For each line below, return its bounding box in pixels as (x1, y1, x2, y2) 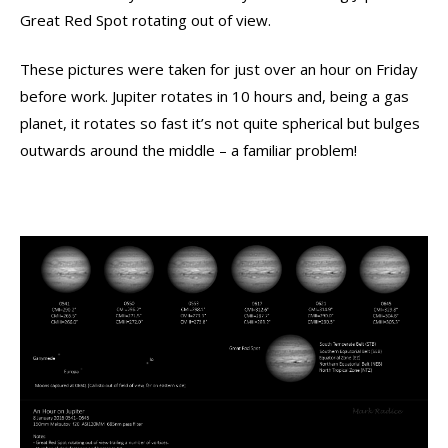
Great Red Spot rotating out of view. (20, 9, 271, 30)
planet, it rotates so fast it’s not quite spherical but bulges (20, 113, 420, 133)
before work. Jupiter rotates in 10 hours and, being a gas (20, 86, 409, 106)
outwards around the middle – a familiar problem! (20, 140, 357, 160)
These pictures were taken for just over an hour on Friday (20, 59, 418, 79)
